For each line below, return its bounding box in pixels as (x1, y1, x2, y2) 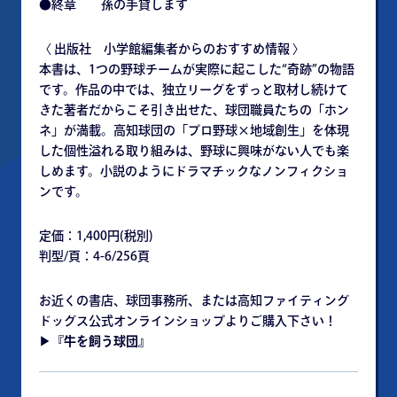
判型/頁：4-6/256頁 (39, 250, 150, 262)
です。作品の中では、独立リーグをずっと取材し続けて (39, 83, 348, 96)
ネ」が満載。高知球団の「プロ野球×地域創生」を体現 (39, 124, 349, 136)
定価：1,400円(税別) (39, 230, 153, 242)
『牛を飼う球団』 (51, 335, 151, 347)
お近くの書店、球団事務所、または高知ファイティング (39, 294, 349, 307)
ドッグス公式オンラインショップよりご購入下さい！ (39, 315, 337, 327)
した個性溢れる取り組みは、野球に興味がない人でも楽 (39, 144, 349, 157)
